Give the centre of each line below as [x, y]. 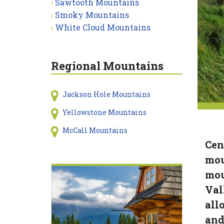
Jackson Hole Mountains [106, 94]
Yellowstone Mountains [104, 112]
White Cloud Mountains [103, 27]
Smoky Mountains [92, 15]
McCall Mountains [95, 130]
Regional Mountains [107, 66]
